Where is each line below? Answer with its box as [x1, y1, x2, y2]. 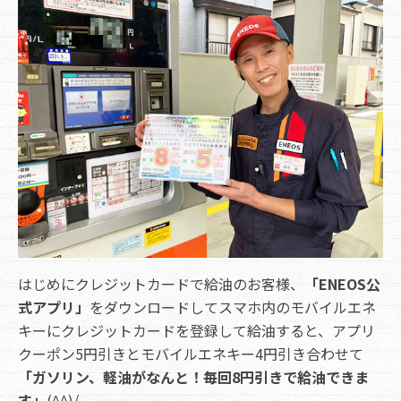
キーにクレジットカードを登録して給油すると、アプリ [18, 320, 375, 341]
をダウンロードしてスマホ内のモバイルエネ [90, 296, 376, 318]
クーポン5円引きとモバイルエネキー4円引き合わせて [18, 343, 363, 364]
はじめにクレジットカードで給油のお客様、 [18, 273, 304, 294]
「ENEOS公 [304, 273, 380, 294]
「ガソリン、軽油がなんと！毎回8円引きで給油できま [18, 366, 369, 388]
